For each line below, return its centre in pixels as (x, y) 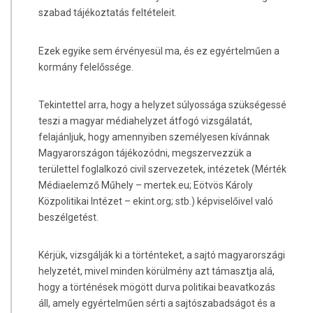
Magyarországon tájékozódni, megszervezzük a (145, 153)
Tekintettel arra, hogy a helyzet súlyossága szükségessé (162, 104)
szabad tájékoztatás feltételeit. (107, 13)
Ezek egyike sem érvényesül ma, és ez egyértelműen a (159, 51)
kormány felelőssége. (86, 67)
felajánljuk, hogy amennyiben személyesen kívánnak (154, 137)
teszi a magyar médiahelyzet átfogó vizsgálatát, (145, 121)
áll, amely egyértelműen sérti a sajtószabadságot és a (156, 304)
